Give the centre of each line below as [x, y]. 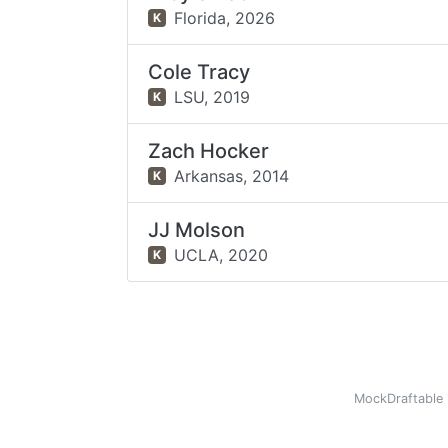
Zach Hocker [209, 151]
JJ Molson [197, 230]
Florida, [201, 17]
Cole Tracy [199, 72]
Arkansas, [210, 175]
